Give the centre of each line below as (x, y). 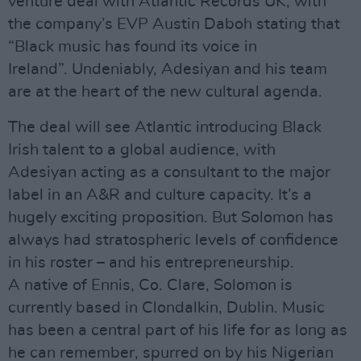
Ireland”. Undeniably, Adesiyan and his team (168, 69)
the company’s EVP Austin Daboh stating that (174, 24)
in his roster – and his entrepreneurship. (151, 263)
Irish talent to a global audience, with (142, 150)
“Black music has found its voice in (133, 47)
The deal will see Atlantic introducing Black (165, 127)
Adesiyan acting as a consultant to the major (169, 172)
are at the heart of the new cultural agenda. (165, 92)
